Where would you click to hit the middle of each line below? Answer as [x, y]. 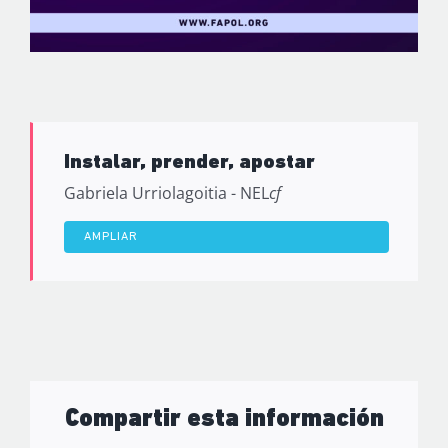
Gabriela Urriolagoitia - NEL [166, 193]
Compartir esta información [224, 419]
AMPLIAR [110, 237]
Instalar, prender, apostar [189, 162]
